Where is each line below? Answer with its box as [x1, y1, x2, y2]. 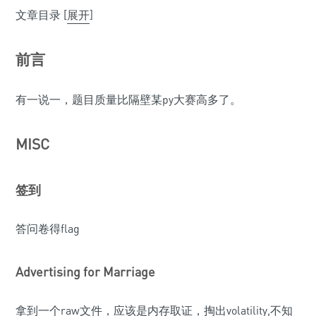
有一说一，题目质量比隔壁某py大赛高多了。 [16, 92, 241, 107]
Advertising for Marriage [16, 264, 155, 279]
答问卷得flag [16, 221, 80, 236]
